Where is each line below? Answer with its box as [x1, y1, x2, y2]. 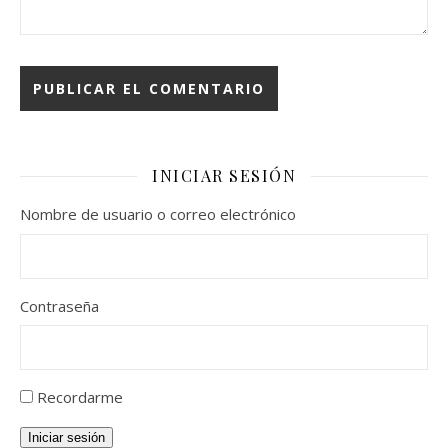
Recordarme [37, 387, 123, 407]
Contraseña [20, 295, 99, 316]
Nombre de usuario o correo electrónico [20, 204, 296, 224]
